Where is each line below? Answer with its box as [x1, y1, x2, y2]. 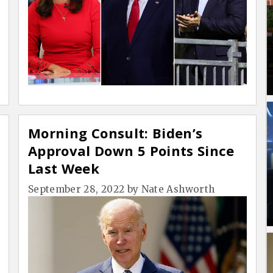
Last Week [28, 159, 100, 178]
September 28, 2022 [28, 183, 125, 196]
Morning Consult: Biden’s [28, 124, 203, 143]
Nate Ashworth [141, 183, 215, 196]
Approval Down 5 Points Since [28, 141, 235, 160]
